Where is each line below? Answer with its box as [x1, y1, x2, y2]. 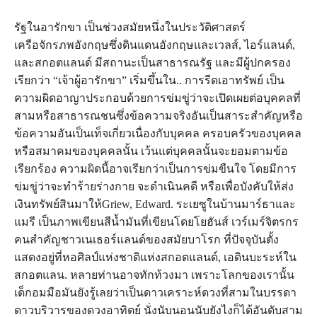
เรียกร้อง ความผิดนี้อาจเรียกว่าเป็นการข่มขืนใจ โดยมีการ [14, 163, 296, 175]
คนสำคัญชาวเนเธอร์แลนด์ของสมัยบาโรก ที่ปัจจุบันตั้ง [14, 234, 279, 246]
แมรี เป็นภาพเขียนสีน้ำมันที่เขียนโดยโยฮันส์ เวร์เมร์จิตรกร [14, 216, 299, 229]
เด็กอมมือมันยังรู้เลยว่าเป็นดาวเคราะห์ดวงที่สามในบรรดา [14, 287, 296, 299]
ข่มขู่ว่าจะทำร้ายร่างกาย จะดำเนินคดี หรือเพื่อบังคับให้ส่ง [14, 180, 294, 193]
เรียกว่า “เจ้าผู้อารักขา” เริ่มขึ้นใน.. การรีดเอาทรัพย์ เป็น [14, 74, 284, 87]
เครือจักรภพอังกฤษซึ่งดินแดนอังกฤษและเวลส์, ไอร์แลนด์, [14, 39, 295, 52]
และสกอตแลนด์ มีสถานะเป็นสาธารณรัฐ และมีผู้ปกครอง [14, 57, 291, 69]
